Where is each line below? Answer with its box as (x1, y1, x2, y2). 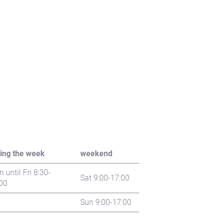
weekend (80, 149, 112, 159)
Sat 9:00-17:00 (80, 173, 129, 183)
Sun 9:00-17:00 (80, 198, 131, 207)
